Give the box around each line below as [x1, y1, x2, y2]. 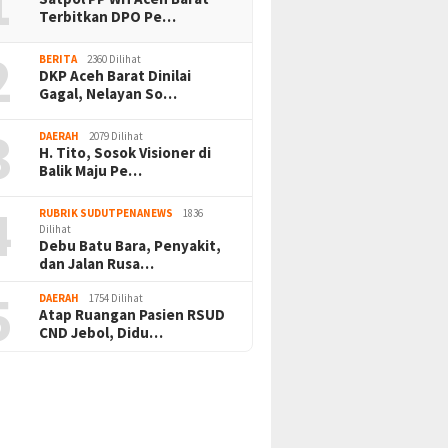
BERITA [39, 52, 78, 67]
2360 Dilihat [87, 52, 142, 67]
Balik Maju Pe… [39, 161, 143, 181]
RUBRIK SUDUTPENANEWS [39, 206, 174, 221]
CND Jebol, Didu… [39, 323, 164, 343]
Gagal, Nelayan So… [39, 84, 178, 104]
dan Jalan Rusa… [39, 254, 155, 274]
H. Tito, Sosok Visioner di [39, 143, 212, 163]
